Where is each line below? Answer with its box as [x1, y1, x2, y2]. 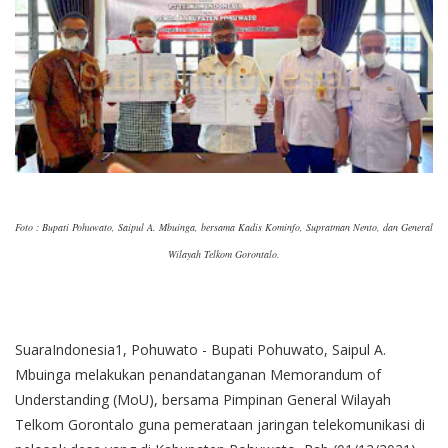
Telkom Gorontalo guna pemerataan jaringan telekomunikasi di [15, 415, 425, 435]
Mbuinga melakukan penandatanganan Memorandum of [15, 365, 381, 385]
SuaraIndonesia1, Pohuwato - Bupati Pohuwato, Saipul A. [15, 340, 386, 360]
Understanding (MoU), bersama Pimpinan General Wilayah [15, 390, 391, 410]
